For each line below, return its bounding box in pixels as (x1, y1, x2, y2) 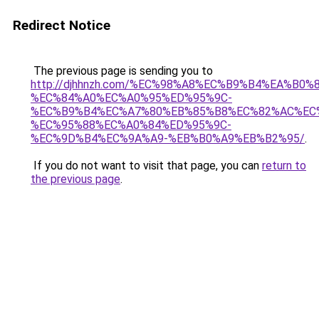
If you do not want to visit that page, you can (31, 159, 262, 172)
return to (262, 159, 306, 172)
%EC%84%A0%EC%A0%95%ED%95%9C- (31, 91, 232, 105)
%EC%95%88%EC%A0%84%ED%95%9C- (31, 118, 231, 132)
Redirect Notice (13, 17, 110, 33)
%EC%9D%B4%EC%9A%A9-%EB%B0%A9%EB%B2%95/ (31, 132, 305, 145)
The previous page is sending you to (31, 64, 213, 78)
